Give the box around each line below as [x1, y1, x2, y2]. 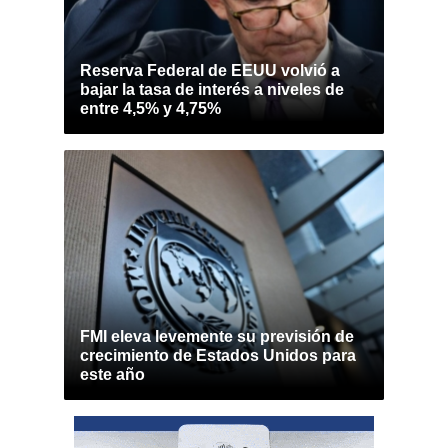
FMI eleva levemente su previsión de [80, 328, 354, 345]
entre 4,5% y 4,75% [80, 100, 221, 117]
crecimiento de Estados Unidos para [80, 347, 356, 364]
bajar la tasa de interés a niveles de [80, 81, 344, 98]
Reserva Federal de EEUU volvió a [80, 62, 340, 79]
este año [80, 366, 145, 383]
